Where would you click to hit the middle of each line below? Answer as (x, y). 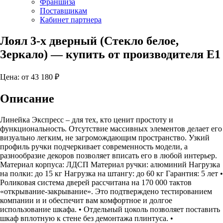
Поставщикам (63, 11)
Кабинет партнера (71, 20)
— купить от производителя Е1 (134, 54)
